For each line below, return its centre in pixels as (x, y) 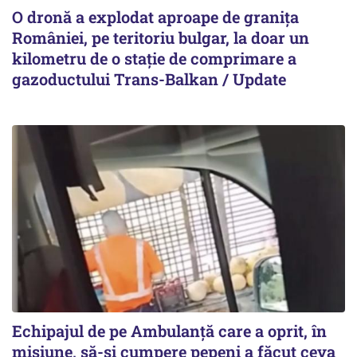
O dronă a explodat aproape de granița (155, 17)
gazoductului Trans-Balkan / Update (149, 79)
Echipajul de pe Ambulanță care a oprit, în (169, 331)
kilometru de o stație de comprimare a (154, 59)
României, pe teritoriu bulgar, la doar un (161, 38)
